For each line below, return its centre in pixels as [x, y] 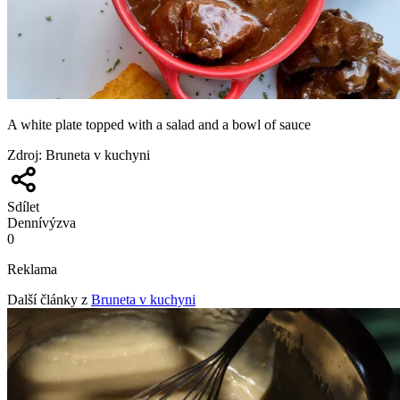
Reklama [32, 269]
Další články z [47, 299]
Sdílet [23, 206]
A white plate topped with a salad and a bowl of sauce [159, 124]
